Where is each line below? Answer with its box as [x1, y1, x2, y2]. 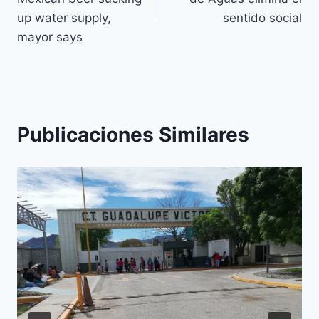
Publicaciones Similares [17, 122, 249, 147]
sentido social [223, 10, 302, 25]
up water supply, [17, 10, 111, 25]
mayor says [17, 29, 83, 44]
